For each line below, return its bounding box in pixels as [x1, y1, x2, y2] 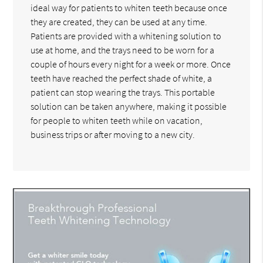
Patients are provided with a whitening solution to [31, 30, 222, 42]
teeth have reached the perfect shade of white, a [31, 72, 213, 85]
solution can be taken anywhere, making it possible [31, 100, 227, 113]
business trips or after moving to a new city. [31, 129, 195, 141]
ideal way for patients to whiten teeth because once [31, 2, 228, 14]
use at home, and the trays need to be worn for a [31, 44, 215, 56]
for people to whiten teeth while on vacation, [31, 114, 203, 127]
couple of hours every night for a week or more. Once [31, 58, 231, 70]
